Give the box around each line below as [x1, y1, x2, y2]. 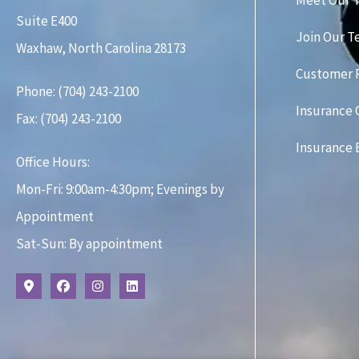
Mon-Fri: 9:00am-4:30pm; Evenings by [16, 180, 224, 199]
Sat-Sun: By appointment [16, 235, 163, 253]
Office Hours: [16, 153, 90, 171]
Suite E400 [16, 12, 77, 30]
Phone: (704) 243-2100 [16, 83, 139, 101]
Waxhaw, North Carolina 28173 [16, 39, 186, 58]
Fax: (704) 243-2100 [16, 110, 121, 128]
